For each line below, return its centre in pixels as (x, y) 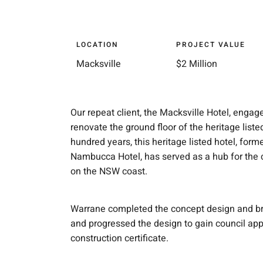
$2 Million (196, 64)
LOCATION (97, 44)
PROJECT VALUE (210, 44)
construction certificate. (119, 238)
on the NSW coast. (109, 172)
